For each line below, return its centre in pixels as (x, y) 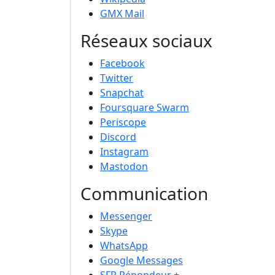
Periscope (123, 122)
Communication (144, 194)
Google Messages (141, 261)
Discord (118, 137)
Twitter (117, 78)
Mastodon (124, 167)
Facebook (122, 64)
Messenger (126, 216)
